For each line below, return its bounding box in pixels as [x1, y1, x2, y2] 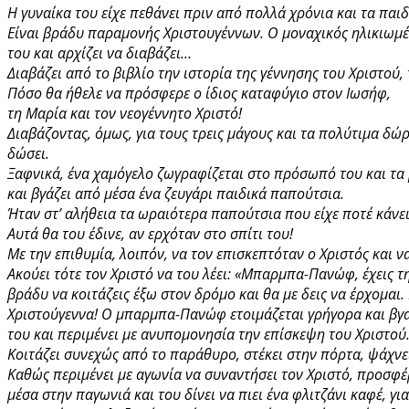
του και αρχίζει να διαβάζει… [7, 42, 192, 63]
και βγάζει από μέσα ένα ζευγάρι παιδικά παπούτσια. [7, 183, 348, 204]
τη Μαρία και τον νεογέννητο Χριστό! [7, 102, 242, 123]
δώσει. [7, 142, 49, 163]
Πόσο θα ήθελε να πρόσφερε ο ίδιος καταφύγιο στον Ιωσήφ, [7, 82, 394, 103]
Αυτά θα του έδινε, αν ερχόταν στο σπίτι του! [7, 223, 293, 244]
